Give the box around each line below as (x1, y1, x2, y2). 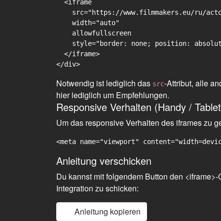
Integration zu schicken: (56, 183, 139, 194)
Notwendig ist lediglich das (56, 77, 152, 89)
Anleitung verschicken (56, 153, 151, 168)
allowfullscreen (56, 29, 131, 37)
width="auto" (56, 19, 119, 27)
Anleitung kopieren (74, 206, 141, 217)
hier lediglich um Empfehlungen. (56, 89, 169, 101)
